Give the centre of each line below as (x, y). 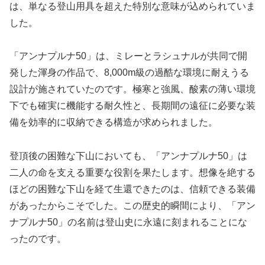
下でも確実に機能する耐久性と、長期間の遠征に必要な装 (132, 106)
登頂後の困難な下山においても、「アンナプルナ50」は (128, 156)
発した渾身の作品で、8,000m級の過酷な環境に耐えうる (129, 73)
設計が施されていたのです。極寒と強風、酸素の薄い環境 (132, 89)
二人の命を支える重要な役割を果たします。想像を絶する (132, 173)
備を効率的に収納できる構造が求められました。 (114, 122)
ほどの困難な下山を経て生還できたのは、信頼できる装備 (132, 189)
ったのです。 (38, 239)
